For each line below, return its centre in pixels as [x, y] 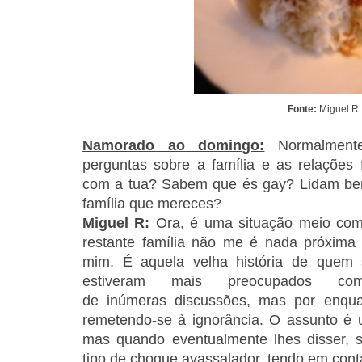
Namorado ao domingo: [174, 146]
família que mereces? [152, 204]
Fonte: [302, 109]
